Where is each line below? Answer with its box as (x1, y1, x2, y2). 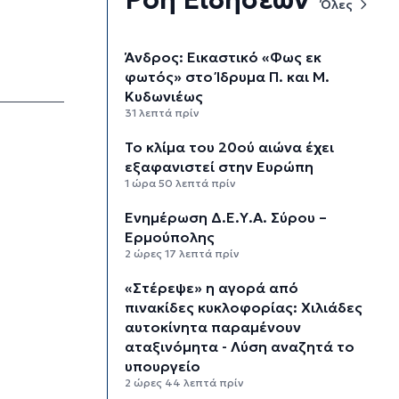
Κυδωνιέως (125, 86, 204, 105)
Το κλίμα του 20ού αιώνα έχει (125, 137, 335, 156)
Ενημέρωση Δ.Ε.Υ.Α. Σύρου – (125, 208, 328, 227)
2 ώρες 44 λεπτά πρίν (125, 376, 245, 390)
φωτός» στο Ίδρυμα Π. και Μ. (125, 67, 330, 85)
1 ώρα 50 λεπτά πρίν (125, 175, 237, 190)
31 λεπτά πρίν (125, 105, 200, 119)
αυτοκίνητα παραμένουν (125, 318, 302, 337)
